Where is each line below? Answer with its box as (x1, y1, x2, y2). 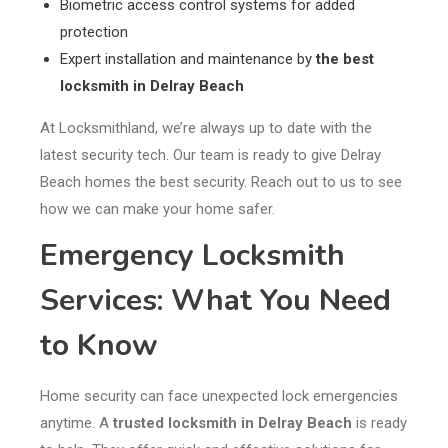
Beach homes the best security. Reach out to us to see (40, 173, 402, 192)
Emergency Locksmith (40, 235, 345, 277)
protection (60, 23, 128, 42)
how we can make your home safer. (40, 200, 275, 219)
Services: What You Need (40, 280, 391, 322)
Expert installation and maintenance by (60, 50, 316, 69)
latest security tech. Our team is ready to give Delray (40, 146, 381, 165)
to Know (40, 325, 158, 367)
